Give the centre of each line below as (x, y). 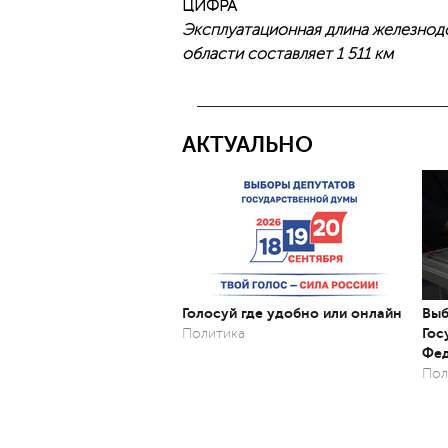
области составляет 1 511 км (287, 54)
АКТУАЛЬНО (247, 144)
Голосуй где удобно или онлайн (292, 313)
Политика (213, 333)
